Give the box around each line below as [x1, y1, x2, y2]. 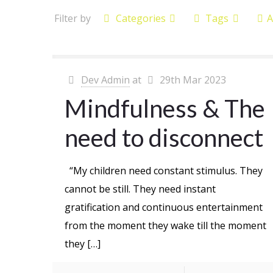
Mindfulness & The [65, 94, 266, 123]
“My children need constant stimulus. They [65, 164, 263, 177]
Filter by [54, 12, 91, 25]
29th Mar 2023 [159, 73, 226, 87]
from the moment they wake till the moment [65, 219, 267, 232]
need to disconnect [65, 123, 264, 152]
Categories [115, 12, 166, 25]
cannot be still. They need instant [65, 182, 216, 196]
